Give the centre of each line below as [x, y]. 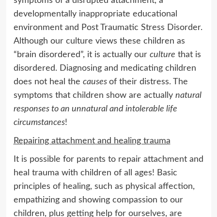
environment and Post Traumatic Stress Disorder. [108, 27]
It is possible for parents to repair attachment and [108, 159]
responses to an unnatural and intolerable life [95, 109]
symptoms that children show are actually [94, 95]
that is [188, 54]
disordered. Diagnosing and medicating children [105, 68]
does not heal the [48, 82]
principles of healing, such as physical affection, [104, 186]
